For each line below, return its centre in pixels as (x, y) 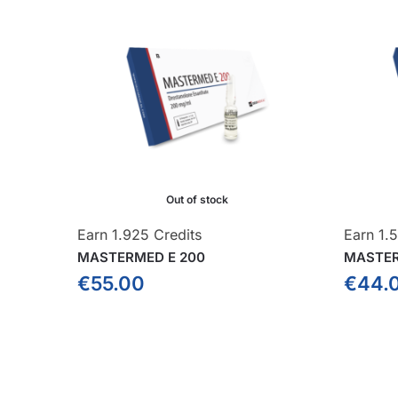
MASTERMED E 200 (141, 257)
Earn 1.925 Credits (139, 234)
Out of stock (197, 199)
